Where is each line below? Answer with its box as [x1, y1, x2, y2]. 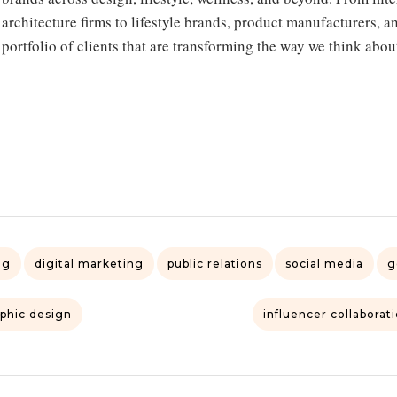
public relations [167, 256, 262, 270]
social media [285, 256, 364, 270]
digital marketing [34, 256, 144, 270]
